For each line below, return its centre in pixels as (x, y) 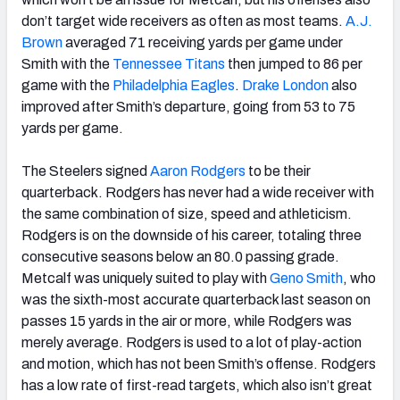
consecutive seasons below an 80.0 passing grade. (180, 256)
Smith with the (66, 63)
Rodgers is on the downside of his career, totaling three (192, 235)
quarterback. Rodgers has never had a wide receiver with (198, 192)
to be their (278, 171)
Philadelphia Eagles (172, 85)
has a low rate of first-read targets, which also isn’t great (197, 385)
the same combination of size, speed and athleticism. (187, 213)
